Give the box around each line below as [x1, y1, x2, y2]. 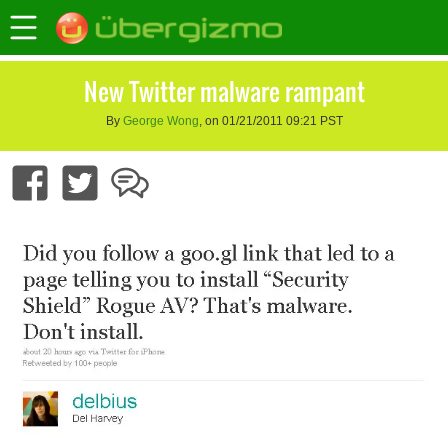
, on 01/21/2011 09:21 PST [198, 114, 343, 129]
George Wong [122, 114, 199, 129]
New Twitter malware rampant [83, 73, 365, 110]
